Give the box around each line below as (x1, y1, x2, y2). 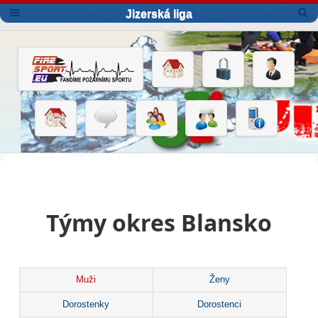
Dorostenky (62, 299, 110, 309)
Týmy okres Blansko (46, 207, 272, 238)
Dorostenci (197, 299, 242, 309)
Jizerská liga (126, 8, 192, 21)
